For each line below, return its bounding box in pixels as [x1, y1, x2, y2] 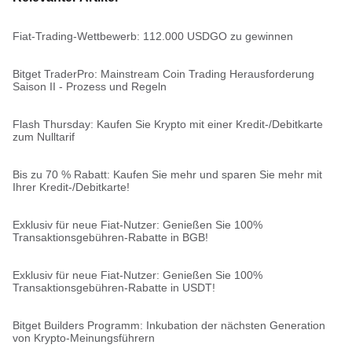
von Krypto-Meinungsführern [13, 332, 155, 344]
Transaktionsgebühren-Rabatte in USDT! [13, 281, 215, 294]
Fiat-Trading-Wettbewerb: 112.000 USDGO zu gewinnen [13, 30, 293, 42]
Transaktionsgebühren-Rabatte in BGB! [13, 231, 208, 244]
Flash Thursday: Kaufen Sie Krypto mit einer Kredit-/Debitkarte [13, 118, 323, 130]
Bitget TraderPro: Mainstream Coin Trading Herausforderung [13, 68, 314, 80]
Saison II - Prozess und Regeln [13, 80, 167, 93]
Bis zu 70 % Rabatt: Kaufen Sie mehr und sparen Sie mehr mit [13, 168, 322, 181]
